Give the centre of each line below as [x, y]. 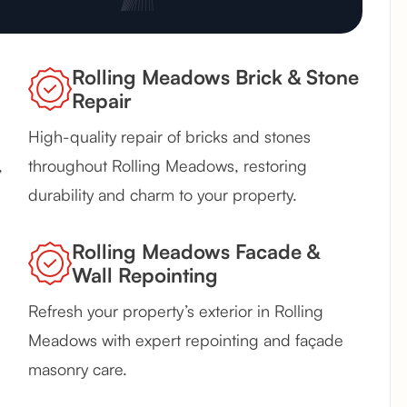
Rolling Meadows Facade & [196, 252]
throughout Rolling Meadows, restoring [168, 166]
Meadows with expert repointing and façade [186, 340]
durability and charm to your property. [163, 195]
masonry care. [78, 369]
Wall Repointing [145, 275]
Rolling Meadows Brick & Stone [215, 77]
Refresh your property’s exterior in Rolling [176, 311]
